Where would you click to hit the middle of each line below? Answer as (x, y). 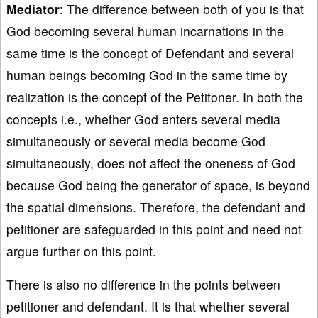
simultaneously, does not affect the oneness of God (151, 163)
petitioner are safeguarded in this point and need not (154, 229)
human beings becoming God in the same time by (147, 75)
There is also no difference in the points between (143, 284)
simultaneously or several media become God (136, 141)
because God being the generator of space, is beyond (158, 185)
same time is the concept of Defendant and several (150, 53)
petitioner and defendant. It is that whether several (148, 306)
